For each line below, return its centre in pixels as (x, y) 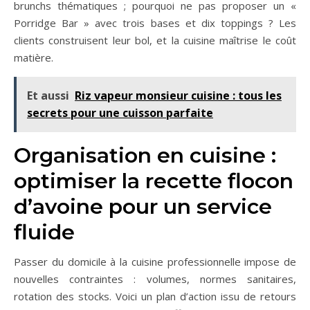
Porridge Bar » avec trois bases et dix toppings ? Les (155, 23)
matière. (34, 58)
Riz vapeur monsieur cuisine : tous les (178, 96)
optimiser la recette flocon (154, 181)
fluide (44, 232)
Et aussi (48, 96)
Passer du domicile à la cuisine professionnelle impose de (155, 262)
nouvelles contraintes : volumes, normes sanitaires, (155, 279)
